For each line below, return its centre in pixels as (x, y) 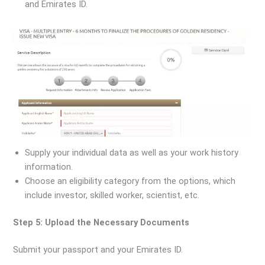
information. (49, 167)
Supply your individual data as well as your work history (132, 152)
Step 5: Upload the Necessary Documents (101, 222)
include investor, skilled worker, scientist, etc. (112, 195)
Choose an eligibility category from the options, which (130, 181)
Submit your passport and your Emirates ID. (98, 249)
